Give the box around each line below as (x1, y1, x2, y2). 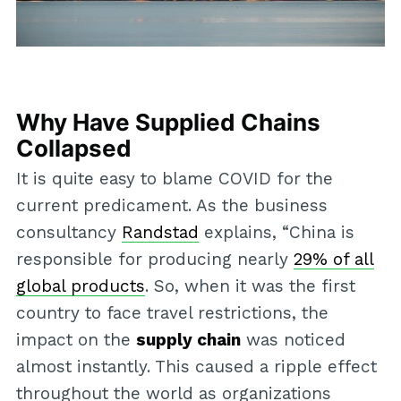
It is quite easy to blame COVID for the (15, 168, 333, 190)
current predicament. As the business (15, 195, 328, 217)
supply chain (135, 329, 241, 351)
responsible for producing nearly (15, 249, 294, 270)
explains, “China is (198, 222, 354, 243)
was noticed (240, 329, 346, 351)
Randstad (121, 222, 199, 243)
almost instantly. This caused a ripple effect (15, 356, 377, 378)
